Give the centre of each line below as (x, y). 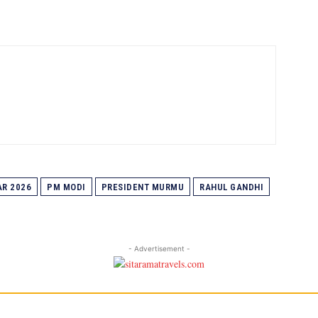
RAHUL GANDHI (231, 187)
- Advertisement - (159, 248)
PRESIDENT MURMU (142, 187)
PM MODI (66, 187)
